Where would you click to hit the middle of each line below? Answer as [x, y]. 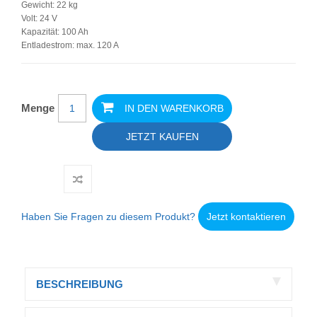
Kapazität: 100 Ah [55, 32]
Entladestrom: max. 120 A [70, 46]
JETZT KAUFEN [162, 137]
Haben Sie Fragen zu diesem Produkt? [110, 217]
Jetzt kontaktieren [246, 217]
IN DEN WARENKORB [174, 109]
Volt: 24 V [39, 19]
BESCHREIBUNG [80, 284]
